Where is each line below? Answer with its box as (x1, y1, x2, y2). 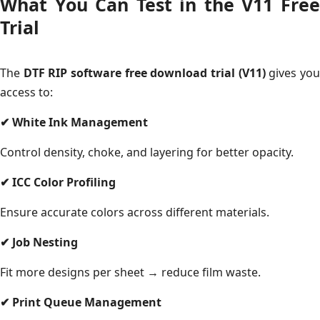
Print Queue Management (9, 294, 161, 310)
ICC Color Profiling (9, 174, 116, 190)
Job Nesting (9, 234, 78, 250)
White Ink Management (9, 114, 148, 130)
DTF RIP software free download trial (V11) (23, 64, 266, 81)
